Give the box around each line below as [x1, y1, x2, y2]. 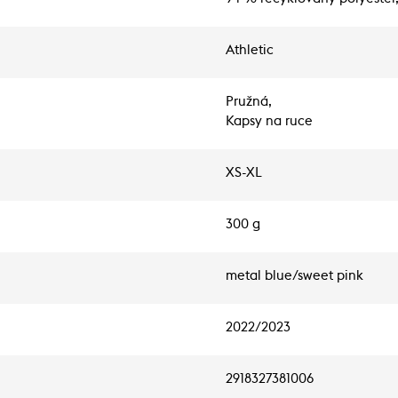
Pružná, [226, 95, 272, 108]
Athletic [226, 44, 274, 57]
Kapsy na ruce [226, 115, 313, 128]
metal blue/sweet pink [226, 269, 363, 283]
